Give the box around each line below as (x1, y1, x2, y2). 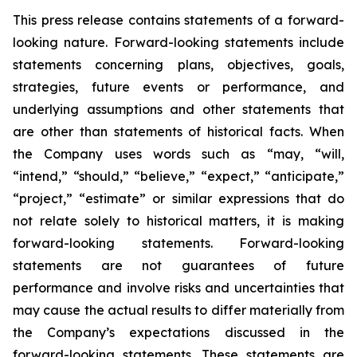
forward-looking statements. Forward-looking (13, 235, 344, 251)
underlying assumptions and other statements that (13, 101, 344, 117)
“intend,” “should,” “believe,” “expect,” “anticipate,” (13, 168, 344, 184)
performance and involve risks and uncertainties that (13, 280, 344, 296)
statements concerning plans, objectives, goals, (13, 57, 344, 73)
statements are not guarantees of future (13, 257, 344, 273)
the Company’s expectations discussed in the (13, 324, 344, 340)
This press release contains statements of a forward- (13, 12, 344, 28)
